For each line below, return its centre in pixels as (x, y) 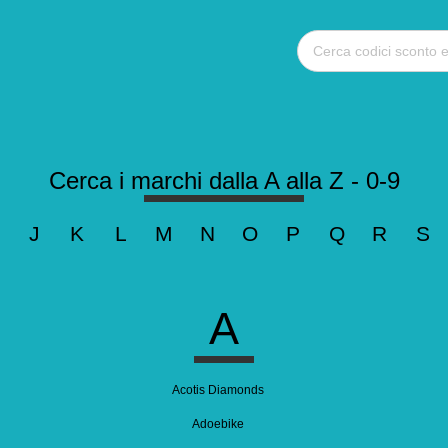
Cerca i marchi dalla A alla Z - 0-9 (224, 180)
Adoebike (218, 424)
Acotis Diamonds (218, 390)
